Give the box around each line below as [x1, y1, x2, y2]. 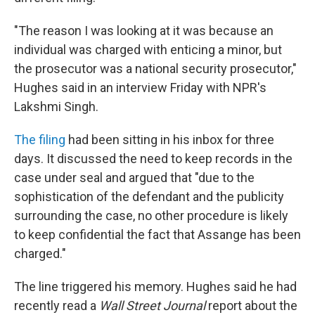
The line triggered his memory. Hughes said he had [14, 279, 297, 294]
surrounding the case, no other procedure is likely [14, 208, 288, 223]
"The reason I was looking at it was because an [14, 23, 274, 38]
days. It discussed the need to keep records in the [14, 151, 292, 166]
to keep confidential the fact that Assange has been [14, 227, 301, 242]
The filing [14, 132, 65, 147]
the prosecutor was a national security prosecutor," [14, 61, 297, 76]
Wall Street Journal [99, 298, 208, 313]
